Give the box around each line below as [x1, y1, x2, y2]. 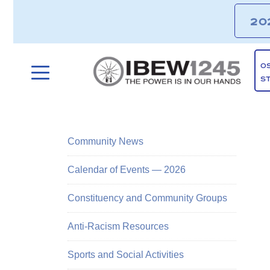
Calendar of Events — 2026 [67, 165, 186, 175]
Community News [67, 136, 143, 146]
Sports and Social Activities [67, 250, 184, 260]
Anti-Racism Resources [67, 221, 169, 231]
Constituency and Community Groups [67, 193, 227, 203]
